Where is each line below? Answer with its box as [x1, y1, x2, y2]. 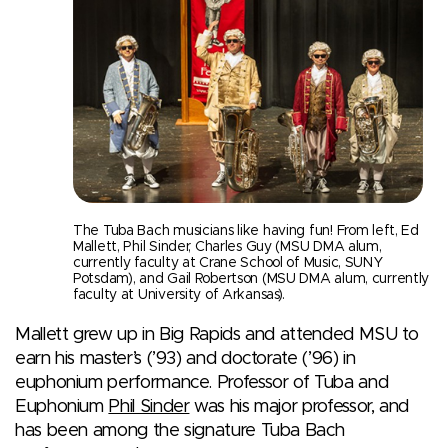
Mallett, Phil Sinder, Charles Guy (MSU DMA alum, [73, 240, 382, 255]
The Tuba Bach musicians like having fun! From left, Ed [73, 224, 419, 239]
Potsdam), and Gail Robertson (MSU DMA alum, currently [73, 272, 430, 287]
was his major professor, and [189, 398, 410, 417]
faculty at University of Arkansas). [73, 288, 286, 303]
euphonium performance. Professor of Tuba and [15, 374, 389, 393]
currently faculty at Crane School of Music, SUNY [73, 256, 383, 271]
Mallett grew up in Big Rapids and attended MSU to [15, 326, 419, 345]
